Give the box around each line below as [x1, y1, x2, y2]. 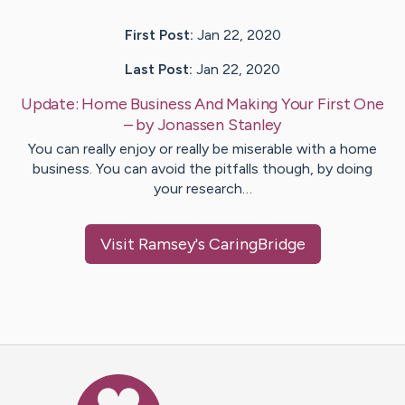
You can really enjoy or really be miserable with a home [28, 140, 377, 158]
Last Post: [125, 61, 193, 79]
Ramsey [137, 234, 195, 255]
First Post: [124, 26, 193, 44]
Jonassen [156, 115, 224, 136]
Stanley [227, 115, 282, 136]
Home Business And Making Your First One [81, 94, 384, 115]
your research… [153, 180, 252, 198]
